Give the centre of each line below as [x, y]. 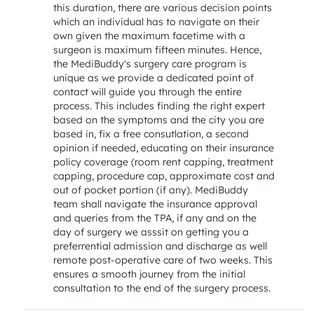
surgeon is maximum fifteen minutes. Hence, [157, 50]
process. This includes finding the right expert [159, 106]
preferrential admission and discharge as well [160, 246]
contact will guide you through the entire [148, 92]
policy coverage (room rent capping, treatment [163, 162]
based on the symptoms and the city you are [159, 120]
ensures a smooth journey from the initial [149, 274]
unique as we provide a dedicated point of [153, 78]
